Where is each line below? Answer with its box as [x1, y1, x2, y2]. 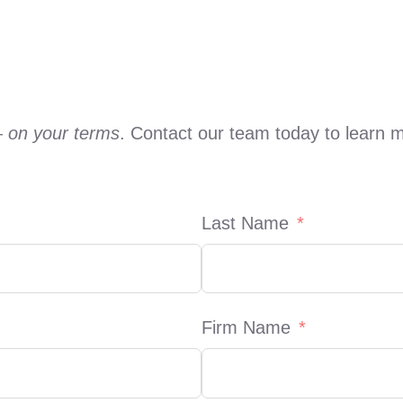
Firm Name [201, 318, 291, 338]
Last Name [201, 213, 289, 234]
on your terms [7, 123, 120, 144]
